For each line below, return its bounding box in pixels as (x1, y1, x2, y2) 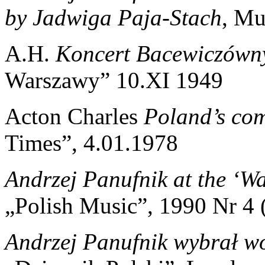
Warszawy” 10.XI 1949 (5, 67, 223, 93)
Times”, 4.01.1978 (5, 130, 178, 156)
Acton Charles (5, 103, 144, 129)
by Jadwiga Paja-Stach (5, 4, 222, 30)
